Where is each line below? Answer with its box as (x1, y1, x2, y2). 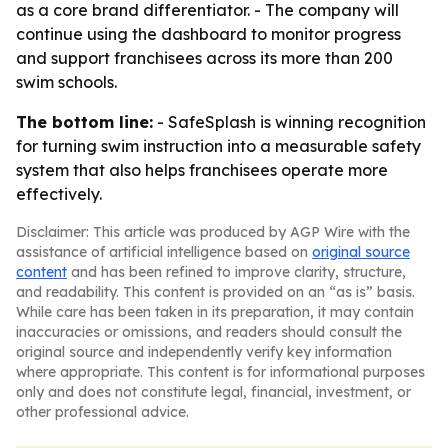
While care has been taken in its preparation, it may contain (16, 303, 414, 321)
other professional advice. (16, 403, 189, 421)
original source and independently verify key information (16, 343, 392, 361)
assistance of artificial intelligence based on (16, 243, 312, 261)
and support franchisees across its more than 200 (16, 48, 393, 68)
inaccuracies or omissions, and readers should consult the (16, 323, 402, 341)
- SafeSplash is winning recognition (153, 112, 426, 132)
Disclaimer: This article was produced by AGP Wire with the (16, 223, 410, 241)
